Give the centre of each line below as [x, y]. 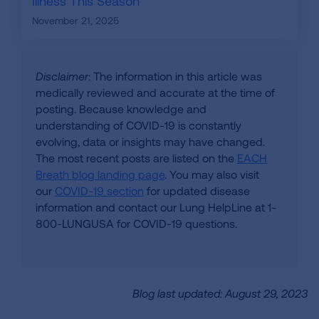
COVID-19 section [99, 191]
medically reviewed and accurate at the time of [155, 93]
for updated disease [197, 191]
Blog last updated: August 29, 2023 [220, 293]
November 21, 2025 [75, 21]
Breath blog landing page [100, 174]
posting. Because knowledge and [121, 109]
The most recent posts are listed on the [136, 158]
